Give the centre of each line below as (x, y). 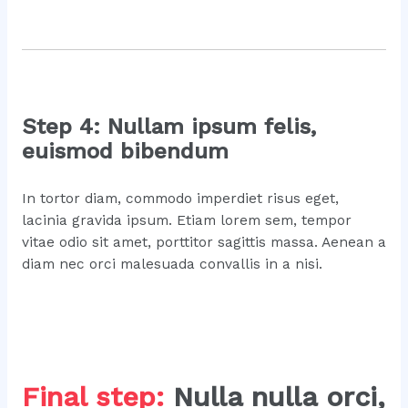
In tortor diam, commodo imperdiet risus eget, (180, 198)
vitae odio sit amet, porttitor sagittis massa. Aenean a (204, 242)
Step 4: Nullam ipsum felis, (168, 126)
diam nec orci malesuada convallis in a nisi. (172, 264)
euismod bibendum (125, 151)
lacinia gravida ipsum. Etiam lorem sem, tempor (186, 220)
